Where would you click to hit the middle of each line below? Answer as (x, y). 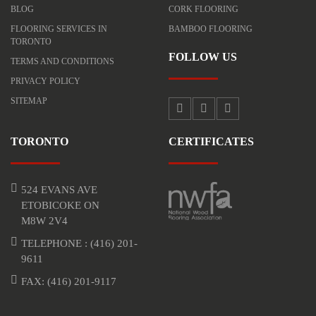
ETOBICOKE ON (60, 205)
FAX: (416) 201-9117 (69, 281)
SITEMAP (29, 101)
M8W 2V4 (44, 220)
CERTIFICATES (211, 141)
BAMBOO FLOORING (211, 29)
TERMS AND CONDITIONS (62, 61)
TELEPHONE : (56, 243)
